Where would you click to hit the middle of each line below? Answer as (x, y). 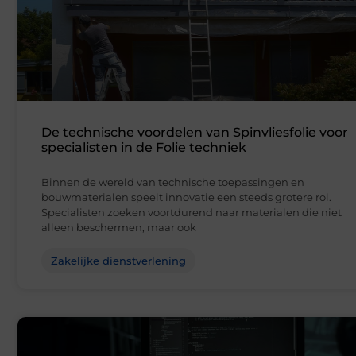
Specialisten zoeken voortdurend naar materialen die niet (192, 213)
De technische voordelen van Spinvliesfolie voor (195, 133)
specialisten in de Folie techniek (144, 148)
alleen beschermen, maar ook (119, 228)
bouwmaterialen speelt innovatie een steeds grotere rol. (186, 197)
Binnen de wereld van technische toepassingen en (173, 182)
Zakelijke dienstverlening (118, 261)
